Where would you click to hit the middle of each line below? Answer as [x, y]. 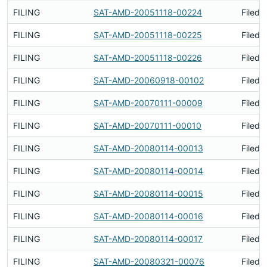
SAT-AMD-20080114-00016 [148, 216]
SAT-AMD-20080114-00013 [148, 148]
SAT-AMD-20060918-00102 [149, 80]
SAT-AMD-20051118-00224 [148, 12]
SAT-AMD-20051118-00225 [148, 35]
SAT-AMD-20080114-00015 [148, 193]
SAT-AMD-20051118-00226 [148, 58]
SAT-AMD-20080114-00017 [148, 239]
